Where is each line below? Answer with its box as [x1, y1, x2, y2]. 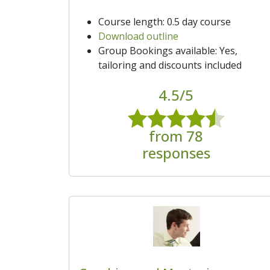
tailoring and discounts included [98, 58, 242, 72]
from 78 [149, 125, 203, 146]
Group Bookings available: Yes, [98, 43, 237, 57]
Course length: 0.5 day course [98, 14, 231, 28]
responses [142, 142, 210, 163]
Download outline [98, 29, 178, 43]
